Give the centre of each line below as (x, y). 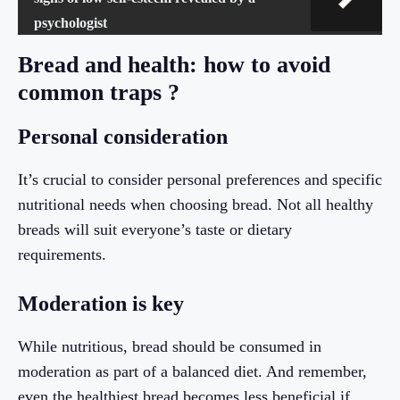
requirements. (62, 255)
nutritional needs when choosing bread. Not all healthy (196, 205)
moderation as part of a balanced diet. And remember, (192, 372)
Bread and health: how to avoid (174, 65)
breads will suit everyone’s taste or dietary (155, 230)
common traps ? (99, 93)
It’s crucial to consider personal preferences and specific (200, 180)
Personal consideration (123, 137)
